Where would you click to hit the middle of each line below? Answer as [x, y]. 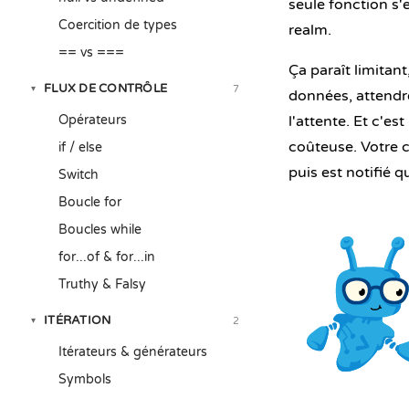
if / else [80, 147]
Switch [79, 175]
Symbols [85, 379]
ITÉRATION [78, 320]
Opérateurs [93, 120]
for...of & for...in [107, 257]
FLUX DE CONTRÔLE [106, 89]
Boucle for [90, 202]
